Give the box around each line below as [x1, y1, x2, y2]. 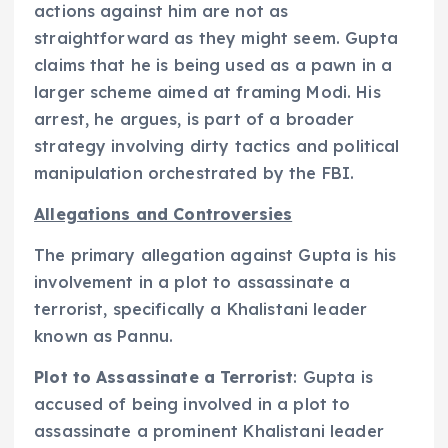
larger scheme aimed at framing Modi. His [34, 81, 381, 102]
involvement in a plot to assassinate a [34, 271, 351, 292]
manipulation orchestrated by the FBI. [34, 162, 355, 183]
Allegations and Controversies [34, 203, 293, 224]
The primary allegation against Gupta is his [34, 244, 397, 265]
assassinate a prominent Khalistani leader [34, 420, 384, 441]
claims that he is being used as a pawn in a [34, 54, 393, 75]
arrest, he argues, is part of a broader [34, 108, 355, 129]
